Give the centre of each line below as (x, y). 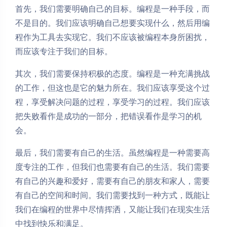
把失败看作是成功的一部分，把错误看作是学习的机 (108, 116)
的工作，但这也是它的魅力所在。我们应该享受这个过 (112, 88)
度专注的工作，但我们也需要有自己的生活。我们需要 (112, 167)
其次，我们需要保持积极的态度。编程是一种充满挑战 (112, 73)
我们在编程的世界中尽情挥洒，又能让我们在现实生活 (112, 209)
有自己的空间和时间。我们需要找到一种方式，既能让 (112, 195)
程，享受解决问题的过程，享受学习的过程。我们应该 (112, 102)
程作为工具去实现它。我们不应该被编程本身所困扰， (112, 37)
